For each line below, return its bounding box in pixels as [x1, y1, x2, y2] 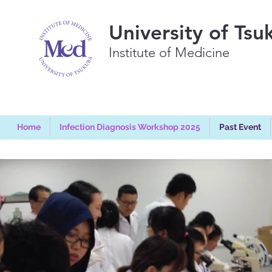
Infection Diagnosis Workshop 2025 [59, 122, 200, 132]
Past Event [219, 122, 261, 132]
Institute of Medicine [109, 44, 229, 61]
